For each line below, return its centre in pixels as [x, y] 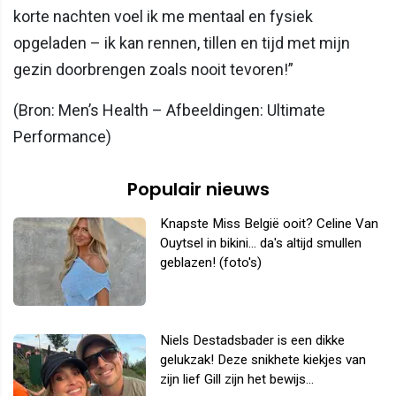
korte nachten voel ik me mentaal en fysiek [163, 16]
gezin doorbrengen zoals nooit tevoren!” [153, 69]
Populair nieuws [198, 189]
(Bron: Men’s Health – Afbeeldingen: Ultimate [169, 110]
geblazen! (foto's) [211, 262]
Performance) [62, 136]
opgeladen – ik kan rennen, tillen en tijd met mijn [182, 42]
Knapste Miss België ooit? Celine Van [269, 223]
